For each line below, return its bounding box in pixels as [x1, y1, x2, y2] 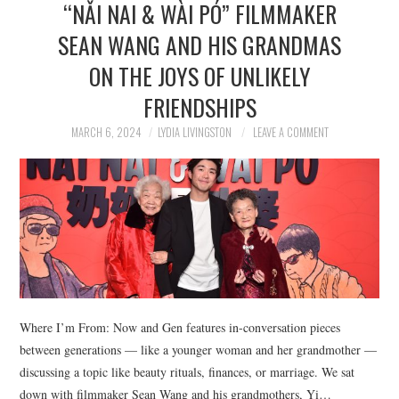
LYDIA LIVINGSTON [157, 124, 232, 141]
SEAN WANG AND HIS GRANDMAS [58, 28, 341, 61]
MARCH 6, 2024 [70, 124, 142, 141]
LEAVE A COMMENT [252, 124, 329, 141]
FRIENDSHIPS [142, 90, 256, 124]
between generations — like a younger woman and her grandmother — [20, 340, 378, 358]
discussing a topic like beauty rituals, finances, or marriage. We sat [20, 362, 355, 380]
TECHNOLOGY [37, 179, 122, 201]
